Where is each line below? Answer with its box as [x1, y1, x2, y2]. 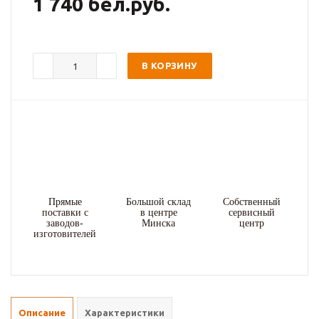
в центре [140, 207, 177, 218]
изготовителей [33, 229, 97, 239]
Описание [19, 308, 66, 318]
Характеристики [85, 308, 164, 318]
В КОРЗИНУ [142, 61, 197, 70]
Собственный [223, 197, 281, 207]
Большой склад [126, 197, 192, 207]
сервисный [229, 207, 276, 218]
